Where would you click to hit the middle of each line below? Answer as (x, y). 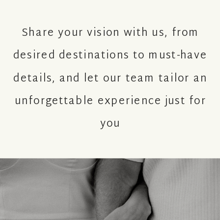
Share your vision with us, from (110, 33)
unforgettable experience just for (110, 101)
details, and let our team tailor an (110, 79)
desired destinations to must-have (110, 56)
